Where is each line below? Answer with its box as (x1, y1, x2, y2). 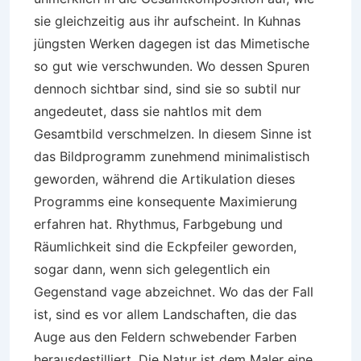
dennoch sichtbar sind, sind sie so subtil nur (34, 81, 301, 97)
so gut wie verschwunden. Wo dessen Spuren (34, 58, 309, 74)
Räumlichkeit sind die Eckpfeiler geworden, (34, 239, 297, 255)
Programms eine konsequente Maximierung (34, 193, 297, 210)
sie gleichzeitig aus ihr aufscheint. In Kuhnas (34, 13, 301, 29)
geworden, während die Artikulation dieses (34, 171, 295, 187)
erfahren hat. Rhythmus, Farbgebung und (34, 216, 283, 232)
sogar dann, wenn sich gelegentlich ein (34, 261, 270, 277)
